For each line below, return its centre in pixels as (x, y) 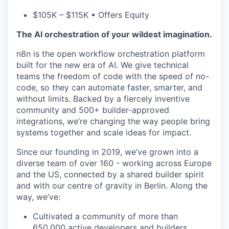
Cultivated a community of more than (105, 216)
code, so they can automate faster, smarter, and (109, 87)
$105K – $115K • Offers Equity (91, 15)
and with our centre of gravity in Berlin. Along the (112, 185)
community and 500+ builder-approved (93, 110)
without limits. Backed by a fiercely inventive (103, 98)
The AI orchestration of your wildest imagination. (114, 34)
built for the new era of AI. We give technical (102, 65)
